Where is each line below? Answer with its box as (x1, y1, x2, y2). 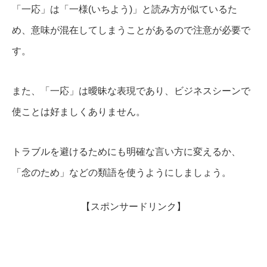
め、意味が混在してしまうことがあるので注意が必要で (12, 24, 250, 35)
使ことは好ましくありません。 (12, 106, 145, 117)
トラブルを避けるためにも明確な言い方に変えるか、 (12, 146, 241, 157)
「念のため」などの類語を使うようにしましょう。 (12, 167, 231, 178)
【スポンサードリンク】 (81, 201, 186, 212)
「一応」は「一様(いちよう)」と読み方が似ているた (12, 4, 237, 14)
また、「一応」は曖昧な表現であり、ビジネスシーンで (12, 85, 250, 96)
